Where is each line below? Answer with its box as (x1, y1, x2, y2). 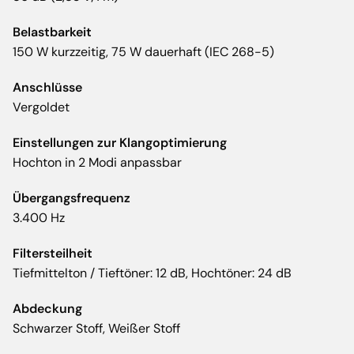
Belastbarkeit (13, 24, 92, 41)
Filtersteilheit (13, 245, 92, 262)
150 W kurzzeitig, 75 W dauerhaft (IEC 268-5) (13, 43, 274, 61)
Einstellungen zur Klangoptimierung (13, 134, 227, 152)
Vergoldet (13, 99, 70, 116)
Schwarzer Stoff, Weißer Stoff (13, 320, 180, 337)
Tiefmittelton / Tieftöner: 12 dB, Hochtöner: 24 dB (13, 265, 292, 282)
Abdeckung (13, 300, 82, 318)
